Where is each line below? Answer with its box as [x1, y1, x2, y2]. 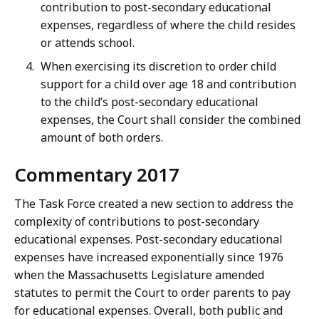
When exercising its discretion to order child [41, 58, 276, 75]
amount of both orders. [41, 130, 163, 146]
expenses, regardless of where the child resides [41, 17, 296, 33]
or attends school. [41, 35, 135, 51]
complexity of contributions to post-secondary [14, 214, 259, 230]
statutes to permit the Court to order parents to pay [14, 285, 291, 301]
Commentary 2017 [14, 162, 179, 188]
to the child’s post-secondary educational [41, 94, 258, 110]
